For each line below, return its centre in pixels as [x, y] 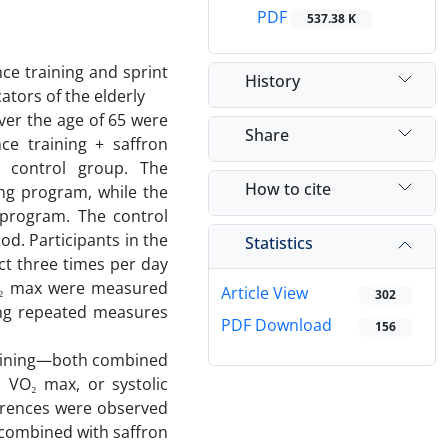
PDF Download [276, 325]
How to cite [288, 188]
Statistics [279, 242]
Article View [264, 293]
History [272, 80]
